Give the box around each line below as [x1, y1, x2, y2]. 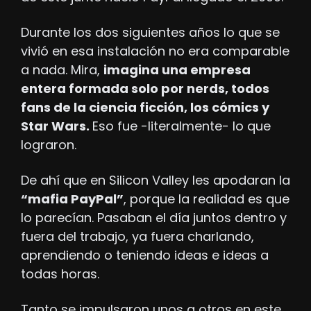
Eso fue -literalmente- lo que [92, 117, 271, 135]
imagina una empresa [103, 60, 251, 78]
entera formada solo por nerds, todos [21, 79, 269, 97]
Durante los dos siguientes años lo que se [21, 23, 280, 41]
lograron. [21, 135, 76, 153]
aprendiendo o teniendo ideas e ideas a [21, 246, 269, 264]
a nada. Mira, [21, 60, 103, 78]
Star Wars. [21, 117, 92, 135]
